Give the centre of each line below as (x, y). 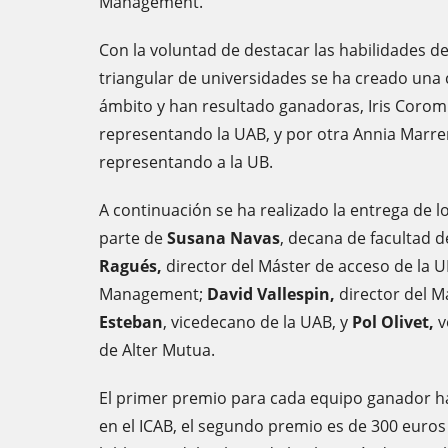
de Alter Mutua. (157, 350)
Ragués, (130, 266)
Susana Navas (223, 238)
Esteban (131, 322)
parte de (133, 238)
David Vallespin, (269, 294)
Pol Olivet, (393, 322)
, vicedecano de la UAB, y (257, 322)
